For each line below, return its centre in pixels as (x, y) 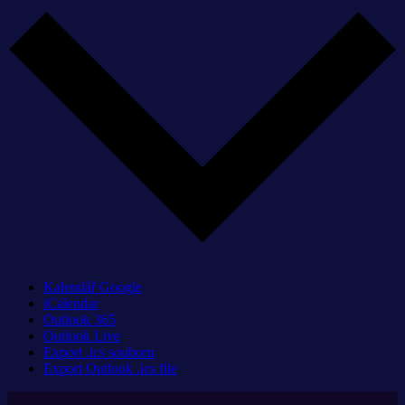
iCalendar (71, 304)
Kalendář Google (93, 287)
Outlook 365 (80, 320)
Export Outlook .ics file (110, 369)
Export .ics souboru (99, 353)
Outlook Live (82, 336)
